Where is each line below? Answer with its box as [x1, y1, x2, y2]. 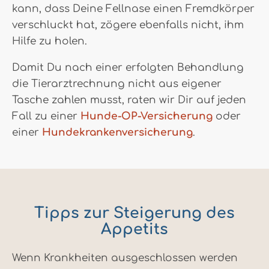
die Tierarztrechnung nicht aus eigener [12, 77, 222, 89]
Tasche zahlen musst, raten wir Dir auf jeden [12, 94, 246, 106]
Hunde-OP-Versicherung [80, 110, 213, 122]
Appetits [101, 220, 168, 238]
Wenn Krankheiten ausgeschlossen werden [12, 252, 238, 264]
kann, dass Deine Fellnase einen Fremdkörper [12, 2, 255, 14]
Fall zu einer [12, 110, 80, 122]
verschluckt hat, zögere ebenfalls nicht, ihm [12, 19, 244, 31]
